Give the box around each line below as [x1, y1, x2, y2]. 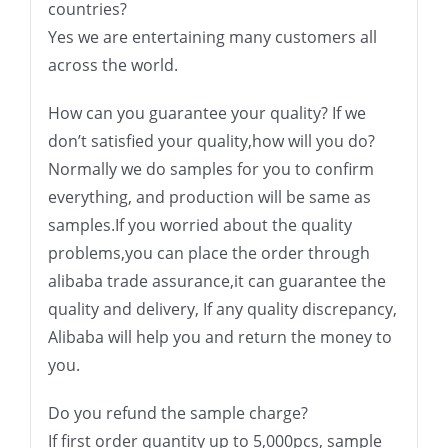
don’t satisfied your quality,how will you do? [47, 129, 375, 152]
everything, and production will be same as [47, 185, 371, 208]
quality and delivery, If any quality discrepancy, [47, 297, 397, 320]
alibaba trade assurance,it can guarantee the [47, 269, 386, 292]
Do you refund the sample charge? [47, 401, 308, 424]
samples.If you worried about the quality [47, 213, 352, 236]
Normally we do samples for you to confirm [47, 157, 374, 180]
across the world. [47, 53, 178, 76]
